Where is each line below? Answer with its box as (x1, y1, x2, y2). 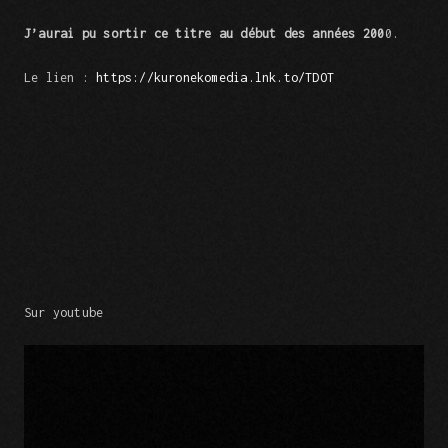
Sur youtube (24, 305, 104, 321)
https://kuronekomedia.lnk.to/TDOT (96, 70, 335, 85)
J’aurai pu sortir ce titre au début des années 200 (24, 26, 385, 41)
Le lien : (24, 70, 97, 85)
